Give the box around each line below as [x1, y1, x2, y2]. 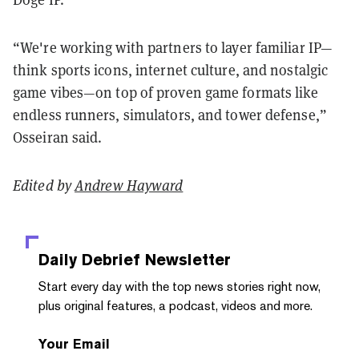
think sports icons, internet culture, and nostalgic [13, 60, 329, 79]
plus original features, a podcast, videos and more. [38, 297, 313, 313]
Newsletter [140, 249, 231, 269]
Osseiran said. [13, 127, 103, 147]
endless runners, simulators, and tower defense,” [13, 105, 327, 124]
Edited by [13, 175, 75, 195]
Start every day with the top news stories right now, [38, 278, 321, 294]
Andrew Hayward [75, 175, 184, 195]
